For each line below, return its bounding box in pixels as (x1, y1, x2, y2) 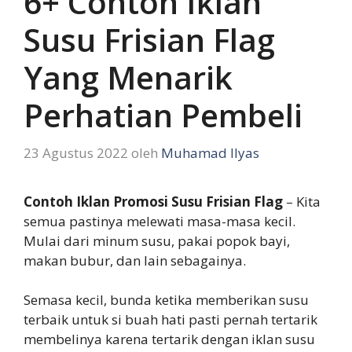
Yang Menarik (24, 56, 233, 100)
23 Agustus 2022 (24, 143, 128, 162)
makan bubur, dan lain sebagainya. (24, 251, 246, 269)
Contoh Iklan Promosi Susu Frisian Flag (24, 192, 283, 211)
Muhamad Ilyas (161, 143, 259, 162)
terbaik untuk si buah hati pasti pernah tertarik (24, 310, 317, 329)
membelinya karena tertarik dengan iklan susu (24, 330, 315, 349)
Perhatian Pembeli (24, 93, 302, 137)
